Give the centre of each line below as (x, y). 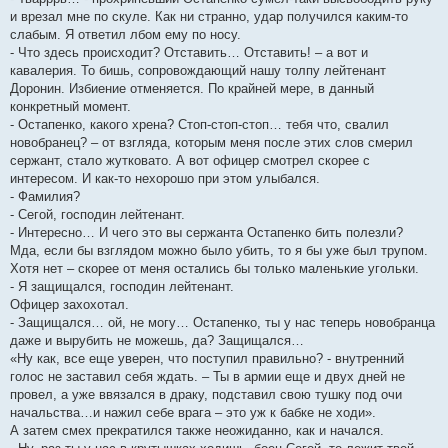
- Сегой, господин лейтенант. (97, 215)
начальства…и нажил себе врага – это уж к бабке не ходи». (193, 413)
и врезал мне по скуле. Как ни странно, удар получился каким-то (209, 17)
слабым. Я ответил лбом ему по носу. (125, 35)
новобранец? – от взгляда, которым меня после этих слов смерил (211, 143)
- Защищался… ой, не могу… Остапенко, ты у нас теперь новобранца (222, 323)
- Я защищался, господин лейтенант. (122, 287)
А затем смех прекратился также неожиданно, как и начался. (197, 431)
